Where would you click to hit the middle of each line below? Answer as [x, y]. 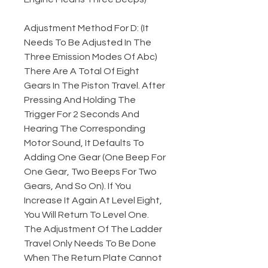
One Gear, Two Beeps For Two [90, 172]
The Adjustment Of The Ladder [93, 229]
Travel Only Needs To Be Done [90, 244]
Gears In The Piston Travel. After [95, 86]
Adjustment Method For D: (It [86, 28]
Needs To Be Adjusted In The [88, 43]
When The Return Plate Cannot [93, 258]
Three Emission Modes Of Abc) [91, 57]
